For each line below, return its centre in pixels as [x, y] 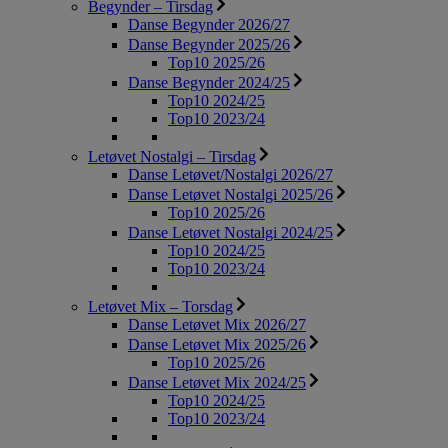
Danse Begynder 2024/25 [209, 83]
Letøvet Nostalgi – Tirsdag [172, 157]
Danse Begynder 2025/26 [209, 45]
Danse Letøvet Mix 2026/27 [217, 325]
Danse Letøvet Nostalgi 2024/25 [230, 233]
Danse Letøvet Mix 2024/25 [217, 383]
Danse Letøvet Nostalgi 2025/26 [230, 195]
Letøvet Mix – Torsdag [160, 307]
